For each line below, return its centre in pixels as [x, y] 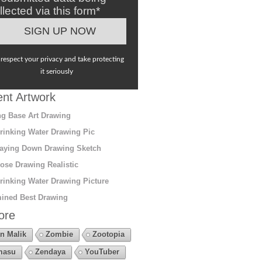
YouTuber [102, 251]
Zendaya [50, 251]
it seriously [57, 71]
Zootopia [108, 234]
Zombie [59, 234]
